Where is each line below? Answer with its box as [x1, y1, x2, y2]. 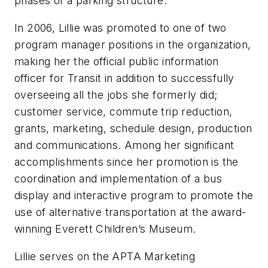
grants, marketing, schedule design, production [14, 122, 252, 135]
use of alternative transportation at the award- [14, 206, 246, 219]
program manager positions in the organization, [14, 38, 251, 51]
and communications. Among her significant [14, 139, 234, 152]
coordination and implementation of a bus [14, 172, 222, 185]
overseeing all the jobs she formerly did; [14, 89, 218, 102]
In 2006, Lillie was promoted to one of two [14, 22, 227, 35]
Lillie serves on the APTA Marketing [14, 249, 195, 263]
